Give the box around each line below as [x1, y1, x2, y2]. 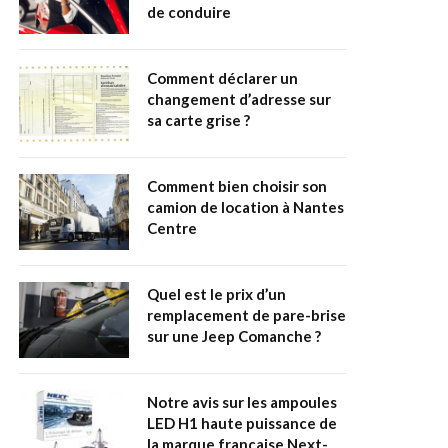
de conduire [147, 3, 231, 22]
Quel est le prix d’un [147, 285, 286, 304]
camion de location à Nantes [147, 198, 344, 217]
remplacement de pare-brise [147, 306, 346, 325]
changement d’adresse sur [147, 90, 331, 109]
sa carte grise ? [147, 111, 250, 130]
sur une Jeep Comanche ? [147, 327, 321, 346]
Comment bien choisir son [147, 177, 327, 196]
